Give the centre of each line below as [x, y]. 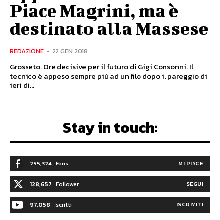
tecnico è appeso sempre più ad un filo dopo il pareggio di [109, 76]
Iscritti [63, 205]
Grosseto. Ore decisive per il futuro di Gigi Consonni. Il [101, 67]
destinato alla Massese [109, 28]
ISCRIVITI [190, 205]
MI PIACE [191, 163]
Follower [67, 184]
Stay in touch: [110, 128]
